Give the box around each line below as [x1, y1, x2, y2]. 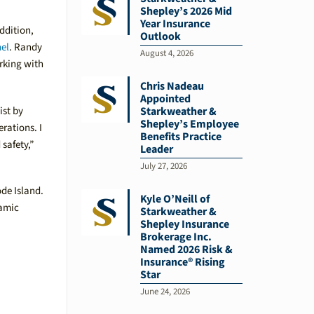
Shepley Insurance [139, 216, 229, 232]
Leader [139, 141, 173, 157]
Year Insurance [139, 15, 210, 32]
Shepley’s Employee [139, 116, 239, 132]
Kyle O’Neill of [139, 191, 210, 207]
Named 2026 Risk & [139, 241, 233, 257]
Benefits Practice [139, 128, 221, 144]
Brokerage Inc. [139, 228, 212, 245]
